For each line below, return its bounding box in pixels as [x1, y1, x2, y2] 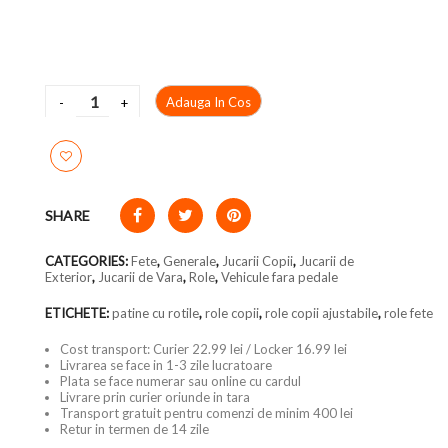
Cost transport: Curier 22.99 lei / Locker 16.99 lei [60, 341, 347, 357]
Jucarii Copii [222, 253, 293, 269]
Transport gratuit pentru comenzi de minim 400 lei [60, 405, 353, 421]
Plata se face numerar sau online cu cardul [60, 373, 301, 389]
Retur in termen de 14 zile [60, 421, 209, 437]
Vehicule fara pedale [221, 269, 338, 285]
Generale [163, 253, 216, 269]
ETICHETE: [45, 305, 112, 321]
